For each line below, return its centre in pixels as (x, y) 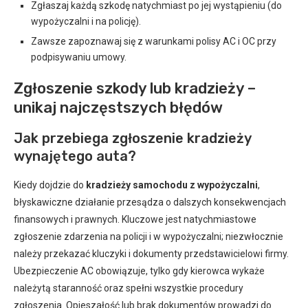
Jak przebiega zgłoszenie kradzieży (132, 138)
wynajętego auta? (75, 156)
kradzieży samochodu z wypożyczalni (172, 185)
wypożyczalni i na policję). (86, 21)
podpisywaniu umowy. (79, 57)
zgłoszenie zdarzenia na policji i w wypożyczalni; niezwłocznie (148, 236)
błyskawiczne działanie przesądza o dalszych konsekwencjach (150, 202)
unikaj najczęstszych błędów (118, 107)
